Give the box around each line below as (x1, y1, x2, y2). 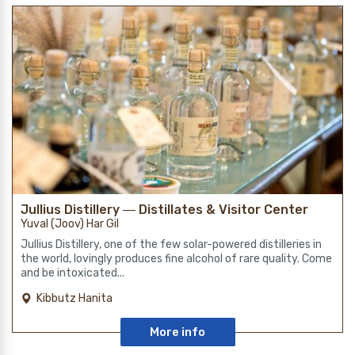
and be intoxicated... (21, 265, 124, 280)
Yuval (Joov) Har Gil (21, 216, 119, 231)
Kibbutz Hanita (36, 291, 113, 305)
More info (150, 324, 205, 339)
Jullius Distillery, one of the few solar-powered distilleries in (21, 237, 322, 251)
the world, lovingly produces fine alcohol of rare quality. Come (21, 251, 332, 265)
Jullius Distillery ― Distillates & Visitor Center (21, 201, 308, 217)
